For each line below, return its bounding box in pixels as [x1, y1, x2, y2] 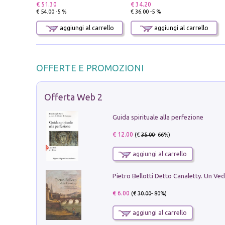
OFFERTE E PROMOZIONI [36, 62, 144, 73]
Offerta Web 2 [44, 91, 102, 102]
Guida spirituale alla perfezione [112, 114, 203, 121]
